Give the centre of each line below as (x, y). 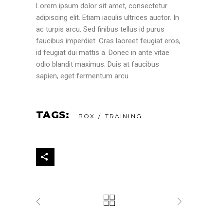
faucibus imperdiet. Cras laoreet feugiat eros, (108, 41)
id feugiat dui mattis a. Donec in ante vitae (103, 52)
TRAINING (123, 116)
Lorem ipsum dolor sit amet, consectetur (102, 6)
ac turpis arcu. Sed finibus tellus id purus (100, 29)
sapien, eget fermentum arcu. (83, 76)
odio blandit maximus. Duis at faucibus (98, 64)
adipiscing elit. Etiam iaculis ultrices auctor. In (108, 17)
